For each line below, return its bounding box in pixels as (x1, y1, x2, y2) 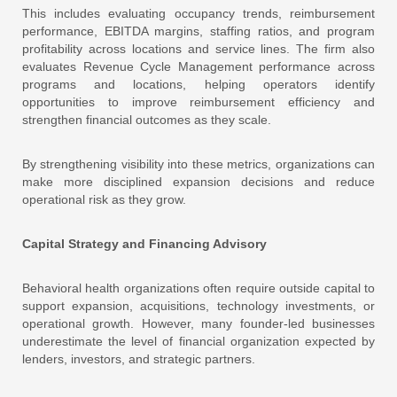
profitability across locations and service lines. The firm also (22, 41, 375, 56)
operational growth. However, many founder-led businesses (22, 315, 375, 331)
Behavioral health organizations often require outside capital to (22, 280, 375, 295)
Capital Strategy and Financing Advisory (22, 236, 267, 251)
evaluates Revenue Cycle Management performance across (22, 58, 375, 74)
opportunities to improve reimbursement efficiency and (22, 94, 375, 109)
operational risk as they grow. (22, 191, 186, 206)
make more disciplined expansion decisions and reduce (22, 174, 375, 189)
